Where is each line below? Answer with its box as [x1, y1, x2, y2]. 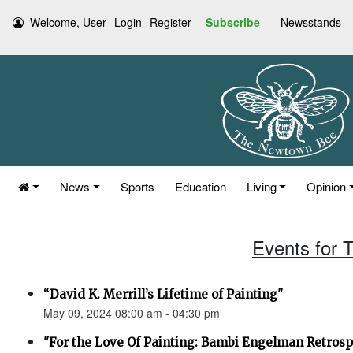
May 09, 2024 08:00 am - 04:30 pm [43, 305, 220, 321]
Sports [120, 178, 154, 195]
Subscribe [206, 14, 260, 30]
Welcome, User [30, 14, 106, 30]
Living [246, 178, 277, 195]
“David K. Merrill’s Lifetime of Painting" [43, 287, 283, 302]
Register [150, 14, 191, 30]
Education [174, 178, 226, 195]
